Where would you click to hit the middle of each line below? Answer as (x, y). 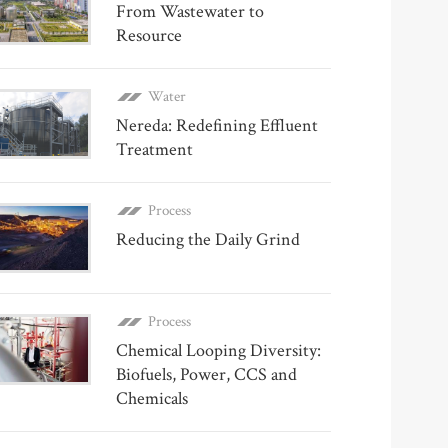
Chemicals (152, 399)
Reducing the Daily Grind (208, 240)
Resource (149, 36)
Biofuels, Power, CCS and (206, 375)
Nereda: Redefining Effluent (217, 126)
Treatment (154, 150)
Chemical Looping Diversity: (218, 351)
